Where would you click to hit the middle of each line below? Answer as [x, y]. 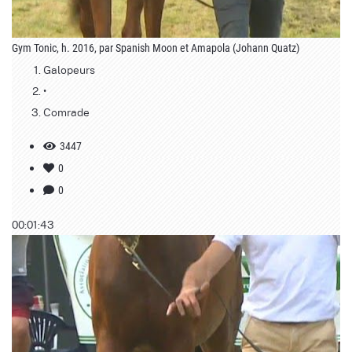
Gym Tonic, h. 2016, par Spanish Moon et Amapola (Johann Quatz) [156, 48]
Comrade [66, 111]
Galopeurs [69, 69]
